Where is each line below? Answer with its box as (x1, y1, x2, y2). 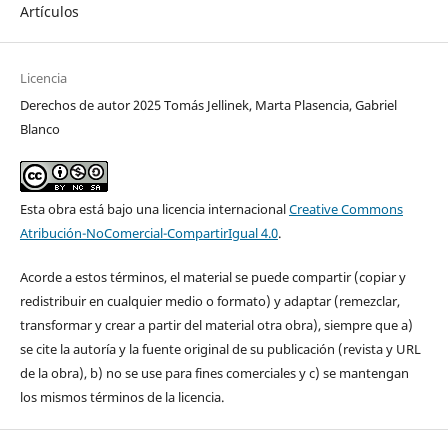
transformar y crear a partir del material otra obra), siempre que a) (19, 315, 413, 334)
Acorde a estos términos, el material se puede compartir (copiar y (19, 267, 406, 286)
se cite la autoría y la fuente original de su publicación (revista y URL (19, 339, 421, 358)
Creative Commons (288, 199, 403, 218)
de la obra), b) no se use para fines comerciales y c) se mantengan (19, 363, 409, 382)
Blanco (19, 119, 60, 138)
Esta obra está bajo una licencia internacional (19, 199, 289, 218)
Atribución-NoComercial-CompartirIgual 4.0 (19, 223, 278, 242)
